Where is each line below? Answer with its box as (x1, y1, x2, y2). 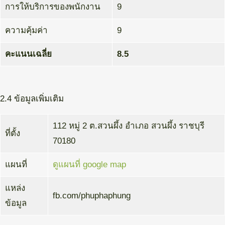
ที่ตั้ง (5, 129, 20, 139)
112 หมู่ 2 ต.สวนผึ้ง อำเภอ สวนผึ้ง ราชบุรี (52, 121, 204, 131)
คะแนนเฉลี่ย (5, 49, 52, 59)
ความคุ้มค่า (5, 25, 48, 35)
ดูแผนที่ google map (52, 160, 126, 170)
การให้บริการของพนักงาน (5, 2, 100, 12)
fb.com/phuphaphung (52, 191, 131, 201)
